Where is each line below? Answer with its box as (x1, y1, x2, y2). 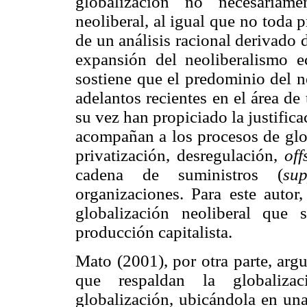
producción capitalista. (75, 223, 232, 242)
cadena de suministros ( (75, 165, 284, 184)
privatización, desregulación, (75, 146, 285, 165)
